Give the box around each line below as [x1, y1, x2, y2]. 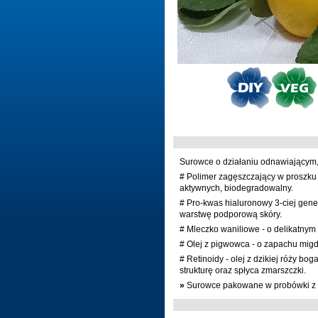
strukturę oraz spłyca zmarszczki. [180, 265, 306, 275]
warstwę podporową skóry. [180, 209, 282, 219]
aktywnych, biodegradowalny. [180, 183, 293, 193]
